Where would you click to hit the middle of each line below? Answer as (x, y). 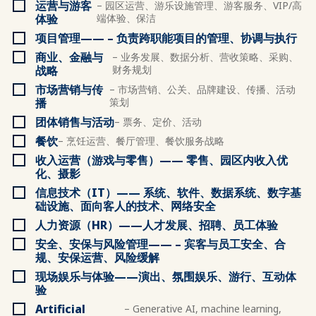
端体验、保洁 (127, 18)
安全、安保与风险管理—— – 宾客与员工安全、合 (160, 244)
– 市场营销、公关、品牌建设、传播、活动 (203, 89)
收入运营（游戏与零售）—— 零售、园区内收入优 (162, 160)
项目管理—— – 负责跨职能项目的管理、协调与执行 (166, 38)
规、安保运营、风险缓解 (97, 257)
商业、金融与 (69, 57)
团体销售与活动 (75, 122)
